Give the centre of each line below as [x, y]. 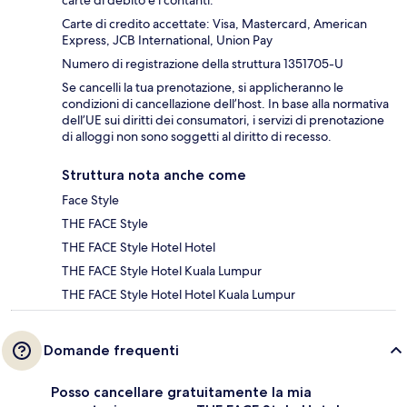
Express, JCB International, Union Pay [167, 40]
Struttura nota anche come [154, 174]
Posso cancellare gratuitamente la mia [181, 392]
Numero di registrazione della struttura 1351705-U [203, 63]
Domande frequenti [111, 350]
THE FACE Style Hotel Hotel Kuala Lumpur [179, 294]
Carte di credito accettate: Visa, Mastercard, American [214, 23]
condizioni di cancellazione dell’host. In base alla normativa [225, 103]
